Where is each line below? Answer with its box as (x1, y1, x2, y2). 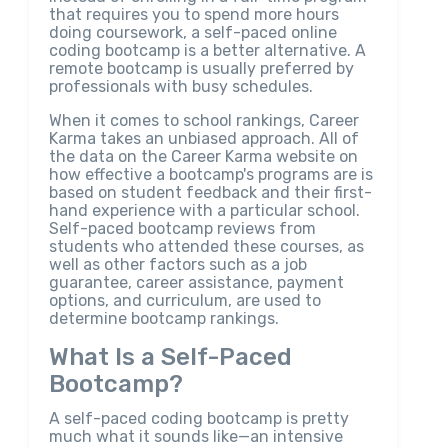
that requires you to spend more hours (48, 5, 339, 24)
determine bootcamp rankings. (48, 309, 279, 328)
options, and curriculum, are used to (48, 291, 321, 310)
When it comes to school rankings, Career (48, 111, 359, 130)
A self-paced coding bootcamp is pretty (48, 409, 349, 428)
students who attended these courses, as (48, 237, 364, 256)
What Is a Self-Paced (48, 343, 292, 371)
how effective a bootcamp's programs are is (48, 165, 373, 184)
